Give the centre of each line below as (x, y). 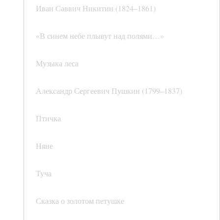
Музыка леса (57, 63)
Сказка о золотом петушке (80, 201)
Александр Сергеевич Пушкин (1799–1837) (109, 91)
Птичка (48, 118)
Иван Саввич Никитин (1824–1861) (96, 8)
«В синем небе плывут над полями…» (100, 36)
